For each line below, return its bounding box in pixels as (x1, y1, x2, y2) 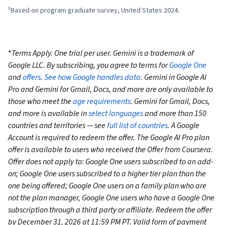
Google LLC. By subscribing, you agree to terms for (8, 60, 169, 71)
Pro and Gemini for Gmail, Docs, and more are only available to (8, 84, 213, 95)
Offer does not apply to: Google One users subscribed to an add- (8, 156, 213, 168)
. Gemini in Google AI (141, 72, 206, 83)
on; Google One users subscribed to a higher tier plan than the (8, 168, 206, 180)
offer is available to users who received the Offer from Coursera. (8, 144, 213, 156)
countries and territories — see (8, 120, 107, 132)
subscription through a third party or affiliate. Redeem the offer (8, 204, 212, 216)
